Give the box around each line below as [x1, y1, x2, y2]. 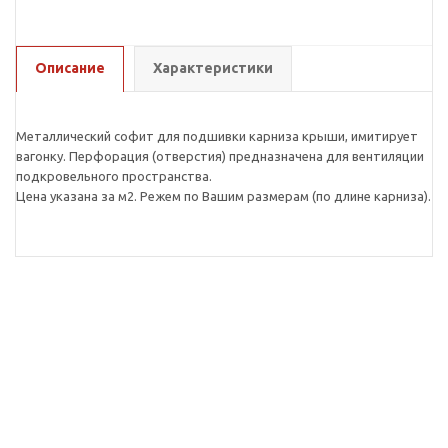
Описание [35, 60, 105, 76]
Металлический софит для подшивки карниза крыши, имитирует [16, 129, 418, 143]
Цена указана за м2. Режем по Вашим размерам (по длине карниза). [16, 189, 431, 203]
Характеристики [153, 60, 273, 76]
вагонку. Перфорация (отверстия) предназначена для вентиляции [16, 149, 424, 163]
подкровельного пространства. [16, 169, 212, 183]
